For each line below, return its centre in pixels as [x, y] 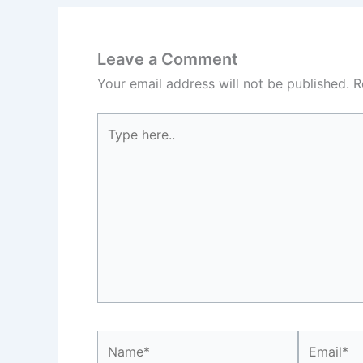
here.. [113, 145]
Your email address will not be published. [223, 84]
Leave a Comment [168, 60]
